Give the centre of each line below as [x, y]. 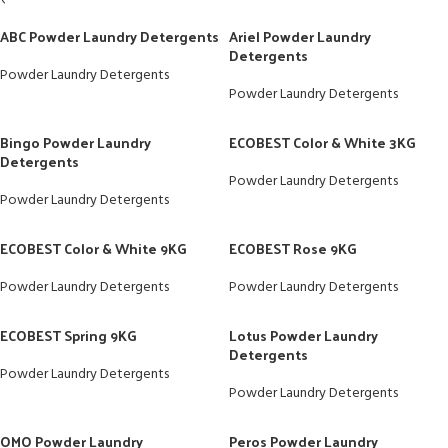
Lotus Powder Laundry [303, 335]
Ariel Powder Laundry [300, 36]
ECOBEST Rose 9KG [293, 248]
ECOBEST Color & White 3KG [322, 142]
